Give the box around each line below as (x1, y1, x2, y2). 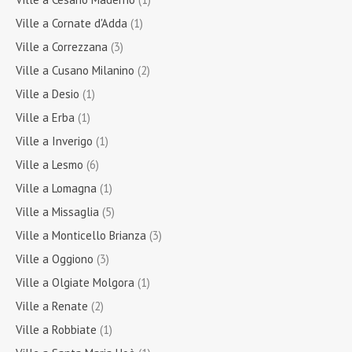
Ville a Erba (16, 110, 75, 126)
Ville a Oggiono (16, 251, 93, 267)
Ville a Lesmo (16, 157, 83, 173)
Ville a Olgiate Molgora (16, 275, 134, 291)
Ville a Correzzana (16, 39, 108, 55)
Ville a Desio (16, 86, 79, 102)
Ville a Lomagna (16, 181, 97, 196)
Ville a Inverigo (16, 134, 93, 149)
